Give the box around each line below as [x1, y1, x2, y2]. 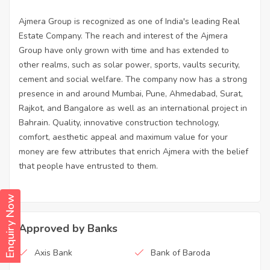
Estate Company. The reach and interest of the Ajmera [19, 30, 228, 42]
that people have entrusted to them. [19, 160, 158, 172]
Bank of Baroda [151, 247, 210, 259]
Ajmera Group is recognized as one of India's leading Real [19, 16, 240, 28]
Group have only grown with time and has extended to [19, 45, 229, 57]
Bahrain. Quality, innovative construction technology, [19, 117, 219, 129]
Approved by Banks [19, 221, 118, 236]
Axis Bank [34, 247, 72, 259]
